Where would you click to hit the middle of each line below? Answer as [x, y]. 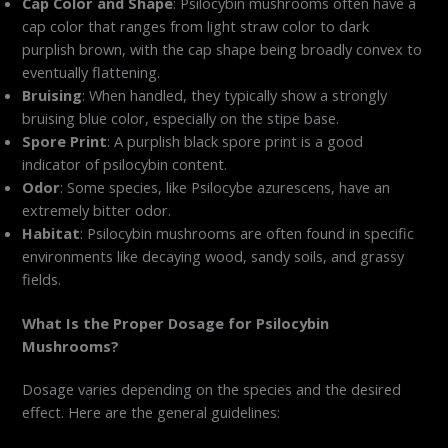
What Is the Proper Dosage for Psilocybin [176, 323]
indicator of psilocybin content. [125, 163]
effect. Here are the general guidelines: [151, 412]
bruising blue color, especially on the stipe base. [181, 117]
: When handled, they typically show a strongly [235, 94]
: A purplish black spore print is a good [235, 140]
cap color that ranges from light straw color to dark [196, 25]
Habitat [51, 232]
